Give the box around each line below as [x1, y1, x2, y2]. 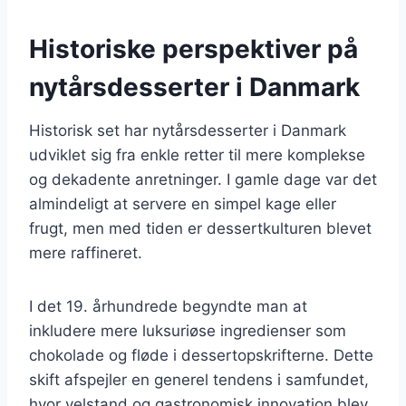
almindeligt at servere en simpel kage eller [29, 194, 336, 213]
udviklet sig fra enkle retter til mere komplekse [29, 145, 365, 164]
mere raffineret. [29, 243, 142, 262]
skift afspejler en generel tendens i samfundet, [29, 370, 369, 389]
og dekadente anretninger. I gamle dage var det [29, 169, 377, 188]
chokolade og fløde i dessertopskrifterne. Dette [29, 345, 373, 364]
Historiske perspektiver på [29, 33, 358, 64]
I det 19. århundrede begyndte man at [29, 296, 307, 315]
